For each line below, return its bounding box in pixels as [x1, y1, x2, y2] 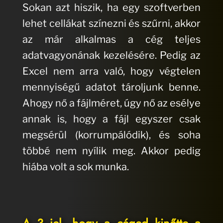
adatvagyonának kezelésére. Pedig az [22, 49, 201, 62]
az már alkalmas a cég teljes [22, 33, 201, 46]
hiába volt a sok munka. [22, 161, 129, 173]
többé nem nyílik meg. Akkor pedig [22, 145, 201, 157]
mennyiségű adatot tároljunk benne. [22, 81, 201, 94]
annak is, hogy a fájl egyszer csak [22, 113, 201, 125]
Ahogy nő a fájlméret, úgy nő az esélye [22, 97, 201, 110]
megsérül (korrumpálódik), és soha [22, 129, 201, 141]
